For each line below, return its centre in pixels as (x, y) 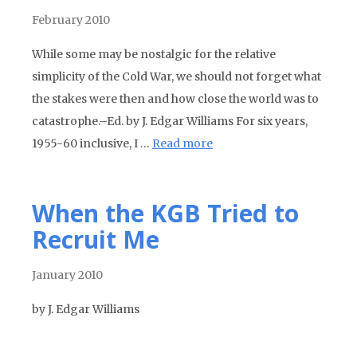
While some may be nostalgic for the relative (154, 54)
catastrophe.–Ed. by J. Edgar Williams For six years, (170, 121)
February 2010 (71, 20)
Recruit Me (96, 239)
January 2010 (67, 275)
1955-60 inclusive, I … (92, 143)
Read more (182, 143)
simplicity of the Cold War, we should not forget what (177, 76)
